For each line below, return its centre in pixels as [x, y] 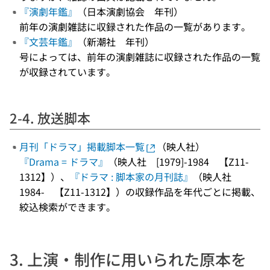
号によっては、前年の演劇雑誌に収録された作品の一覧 [140, 57]
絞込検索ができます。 [67, 207]
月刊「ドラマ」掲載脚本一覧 [82, 146]
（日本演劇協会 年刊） [130, 11]
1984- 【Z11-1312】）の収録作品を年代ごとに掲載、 [140, 192]
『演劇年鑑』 [48, 11]
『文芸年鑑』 [48, 42]
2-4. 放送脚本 [50, 118]
